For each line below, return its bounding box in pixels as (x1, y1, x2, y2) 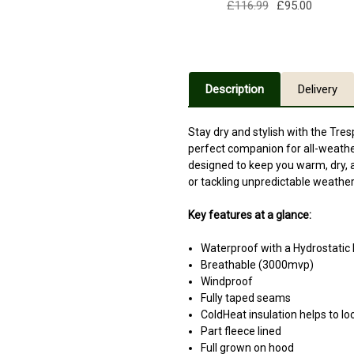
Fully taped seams (201, 292, 292, 305)
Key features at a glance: (188, 209, 311, 222)
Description (205, 81, 264, 96)
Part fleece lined (201, 325, 282, 338)
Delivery (298, 81, 337, 96)
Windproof (201, 275, 254, 288)
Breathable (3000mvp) (201, 258, 314, 272)
